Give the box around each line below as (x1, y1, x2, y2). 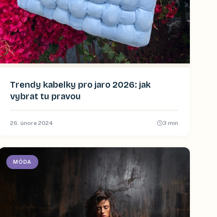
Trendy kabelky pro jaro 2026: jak (10, 79, 151, 90)
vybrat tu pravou (10, 91, 81, 102)
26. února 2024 (10, 119, 53, 126)
